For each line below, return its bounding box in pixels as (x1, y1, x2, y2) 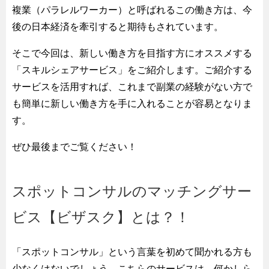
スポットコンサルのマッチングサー (12, 183, 252, 199)
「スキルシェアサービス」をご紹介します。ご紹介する (12, 64, 252, 75)
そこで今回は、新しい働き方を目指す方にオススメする (12, 47, 252, 58)
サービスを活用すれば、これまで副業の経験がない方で (12, 81, 252, 92)
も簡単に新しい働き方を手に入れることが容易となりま (12, 98, 252, 109)
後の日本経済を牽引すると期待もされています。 (12, 21, 223, 32)
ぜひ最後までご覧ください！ (12, 141, 137, 152)
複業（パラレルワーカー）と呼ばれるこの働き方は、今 (12, 4, 252, 15)
